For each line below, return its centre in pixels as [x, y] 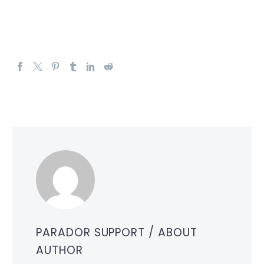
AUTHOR [60, 250]
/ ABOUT [173, 233]
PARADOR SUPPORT [93, 233]
